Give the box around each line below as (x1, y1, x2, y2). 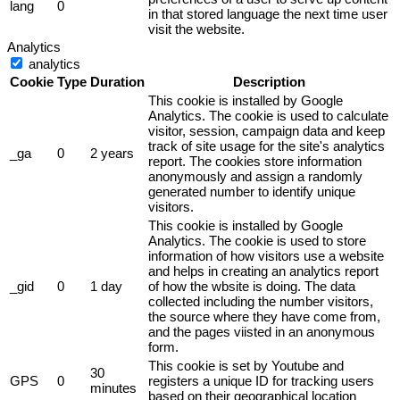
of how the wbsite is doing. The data (148, 278, 355, 294)
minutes (90, 379, 137, 396)
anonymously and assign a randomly (148, 168, 362, 184)
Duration (90, 73, 145, 89)
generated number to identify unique (148, 183, 355, 199)
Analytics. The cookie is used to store (148, 232, 366, 248)
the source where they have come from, (148, 308, 380, 324)
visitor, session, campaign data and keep (148, 122, 385, 138)
